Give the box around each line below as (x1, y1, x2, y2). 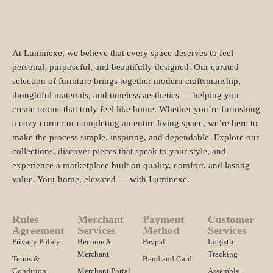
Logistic (208, 237, 235, 247)
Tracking (208, 249, 238, 259)
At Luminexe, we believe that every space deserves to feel (12, 48, 233, 58)
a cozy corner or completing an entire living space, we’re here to (12, 118, 258, 128)
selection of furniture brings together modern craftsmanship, (12, 76, 241, 86)
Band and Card (143, 254, 192, 264)
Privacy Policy (12, 237, 60, 247)
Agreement (12, 224, 64, 237)
